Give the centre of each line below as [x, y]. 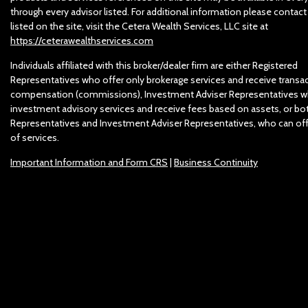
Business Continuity [216, 163]
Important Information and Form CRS [89, 163]
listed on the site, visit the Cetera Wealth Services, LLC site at [139, 26]
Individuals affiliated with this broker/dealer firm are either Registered [154, 66]
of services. [35, 138]
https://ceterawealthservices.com [82, 41]
